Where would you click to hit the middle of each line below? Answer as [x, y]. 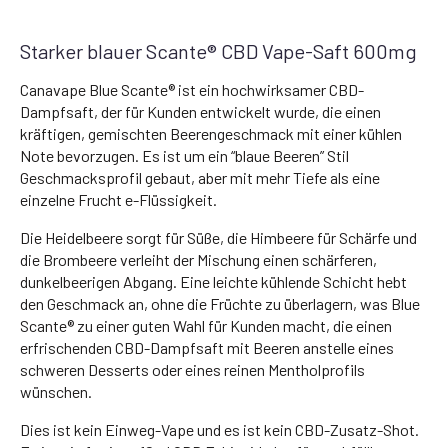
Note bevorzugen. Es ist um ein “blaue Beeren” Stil [184, 155]
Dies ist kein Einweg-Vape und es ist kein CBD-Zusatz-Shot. [219, 429]
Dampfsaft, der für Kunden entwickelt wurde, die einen [200, 111]
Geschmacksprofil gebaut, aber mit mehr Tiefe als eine [200, 177]
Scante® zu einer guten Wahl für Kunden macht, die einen [206, 325]
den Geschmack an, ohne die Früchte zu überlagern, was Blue [220, 303]
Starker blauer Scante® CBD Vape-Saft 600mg [218, 50]
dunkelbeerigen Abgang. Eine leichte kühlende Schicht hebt [213, 281]
